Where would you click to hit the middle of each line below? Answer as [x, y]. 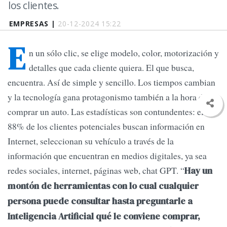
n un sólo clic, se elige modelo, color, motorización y [124, 53]
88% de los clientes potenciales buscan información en [106, 126]
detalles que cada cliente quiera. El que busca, [111, 68]
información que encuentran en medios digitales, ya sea [107, 156]
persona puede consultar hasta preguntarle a [100, 201]
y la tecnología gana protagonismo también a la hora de [107, 97]
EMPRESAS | [33, 24]
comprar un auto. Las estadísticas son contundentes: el [106, 112]
